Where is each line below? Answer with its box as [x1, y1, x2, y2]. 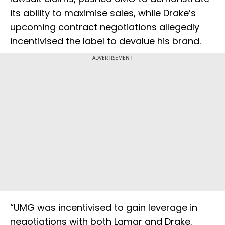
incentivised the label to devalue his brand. [10, 35, 201, 48]
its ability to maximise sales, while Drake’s [10, 7, 196, 20]
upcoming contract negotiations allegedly [10, 21, 199, 34]
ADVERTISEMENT [92, 54, 133, 62]
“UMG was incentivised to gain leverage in [10, 201, 197, 214]
